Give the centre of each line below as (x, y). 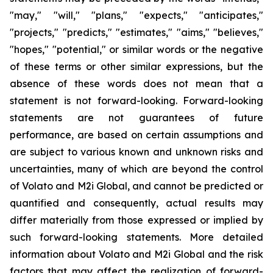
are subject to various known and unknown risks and (136, 152)
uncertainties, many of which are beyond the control (136, 169)
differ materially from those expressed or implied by (136, 220)
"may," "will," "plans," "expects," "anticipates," (136, 15)
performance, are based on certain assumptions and (136, 135)
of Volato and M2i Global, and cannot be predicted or (136, 186)
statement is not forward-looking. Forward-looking (136, 101)
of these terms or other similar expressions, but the (136, 66)
